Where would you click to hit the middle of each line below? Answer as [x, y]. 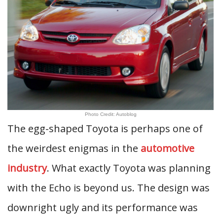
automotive [167, 148]
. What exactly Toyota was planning [129, 168]
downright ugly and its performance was [103, 207]
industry [27, 168]
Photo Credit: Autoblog [110, 114]
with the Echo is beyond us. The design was [109, 188]
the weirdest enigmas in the [74, 148]
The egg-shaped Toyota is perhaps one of [105, 129]
